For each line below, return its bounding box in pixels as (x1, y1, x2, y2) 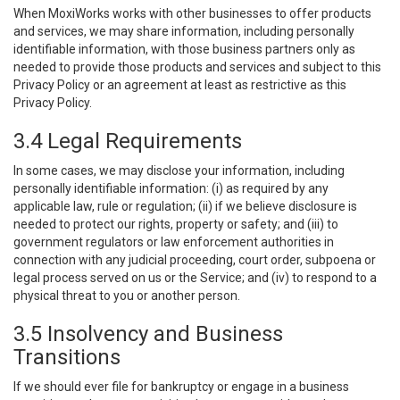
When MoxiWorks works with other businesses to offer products (13, 6, 371, 21)
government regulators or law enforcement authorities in (13, 235, 334, 249)
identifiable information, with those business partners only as (13, 42, 355, 56)
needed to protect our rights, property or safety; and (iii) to (13, 217, 338, 231)
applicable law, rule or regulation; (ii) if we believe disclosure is (13, 199, 357, 213)
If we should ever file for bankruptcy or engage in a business (13, 379, 349, 394)
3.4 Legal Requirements (13, 129, 242, 154)
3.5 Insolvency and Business (13, 321, 283, 346)
